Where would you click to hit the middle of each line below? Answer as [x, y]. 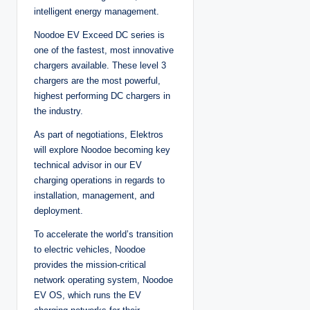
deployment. [58, 211]
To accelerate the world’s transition [103, 235]
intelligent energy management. [97, 12]
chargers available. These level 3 [100, 66]
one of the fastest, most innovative [104, 51]
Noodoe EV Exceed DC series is [99, 35]
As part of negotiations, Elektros [99, 135]
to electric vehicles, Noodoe [90, 250]
